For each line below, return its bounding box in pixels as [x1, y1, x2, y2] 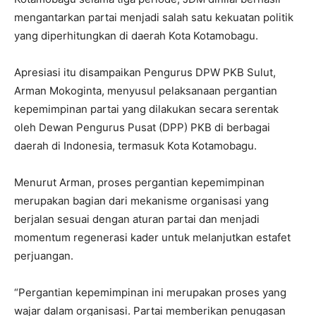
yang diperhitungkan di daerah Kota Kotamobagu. [14, 29, 258, 43]
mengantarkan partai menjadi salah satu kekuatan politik [14, 11, 293, 25]
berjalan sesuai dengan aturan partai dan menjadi [14, 212, 260, 226]
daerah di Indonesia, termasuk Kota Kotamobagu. [14, 139, 257, 153]
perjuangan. [14, 249, 73, 263]
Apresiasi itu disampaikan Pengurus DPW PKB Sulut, [14, 66, 276, 80]
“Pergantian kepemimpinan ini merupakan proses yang [14, 286, 286, 300]
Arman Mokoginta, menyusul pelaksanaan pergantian [14, 84, 277, 98]
